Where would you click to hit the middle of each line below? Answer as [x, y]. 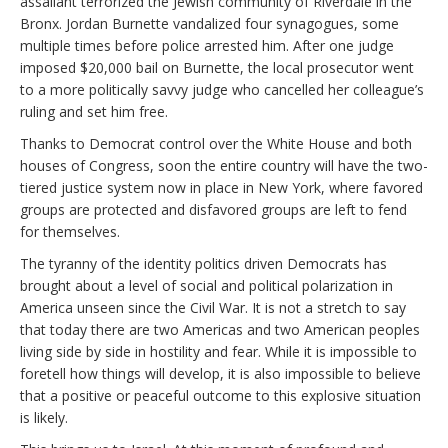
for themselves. [70, 231]
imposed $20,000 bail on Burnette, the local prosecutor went [217, 67]
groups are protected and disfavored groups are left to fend [213, 209]
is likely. [44, 417]
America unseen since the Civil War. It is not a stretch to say [213, 307]
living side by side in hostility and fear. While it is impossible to [218, 351]
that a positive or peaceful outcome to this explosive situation [220, 395]
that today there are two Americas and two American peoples [220, 329]
